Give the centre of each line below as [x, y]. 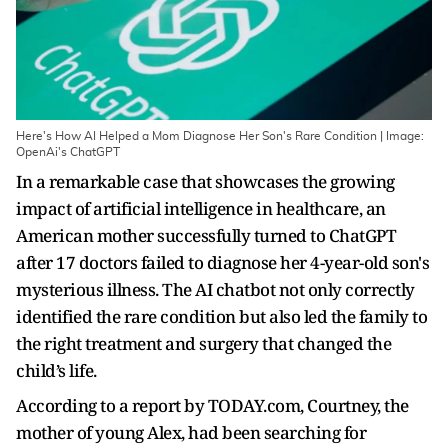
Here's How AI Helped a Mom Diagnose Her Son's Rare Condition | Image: [220, 136]
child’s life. [56, 370]
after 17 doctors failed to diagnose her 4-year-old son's [222, 262]
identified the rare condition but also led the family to [221, 316]
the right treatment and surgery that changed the [203, 343]
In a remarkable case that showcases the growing [205, 181]
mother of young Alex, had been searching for [191, 432]
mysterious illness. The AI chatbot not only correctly [215, 289]
